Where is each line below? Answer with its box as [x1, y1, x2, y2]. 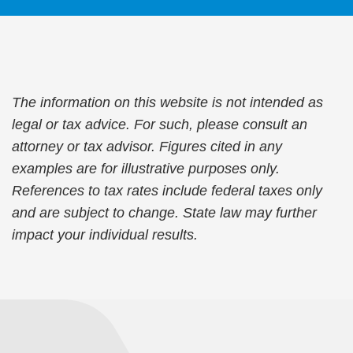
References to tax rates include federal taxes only [12, 183, 322, 199]
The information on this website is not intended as [12, 95, 323, 110]
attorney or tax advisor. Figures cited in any [12, 139, 282, 154]
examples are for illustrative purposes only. [12, 161, 280, 176]
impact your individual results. [12, 227, 202, 243]
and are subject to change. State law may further [12, 205, 317, 221]
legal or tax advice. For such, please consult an [12, 117, 307, 132]
